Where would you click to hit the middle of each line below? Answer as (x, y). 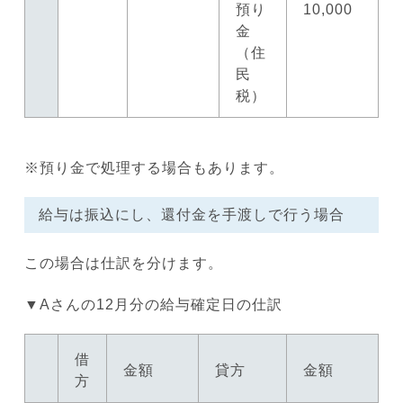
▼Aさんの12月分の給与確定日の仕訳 (153, 304)
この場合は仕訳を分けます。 (124, 263)
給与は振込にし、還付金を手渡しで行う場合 (192, 214)
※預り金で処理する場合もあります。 (154, 167)
